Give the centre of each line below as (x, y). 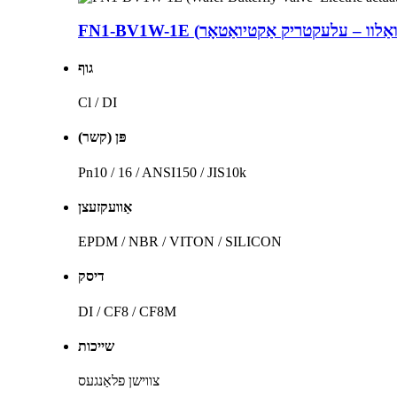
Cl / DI (97, 102)
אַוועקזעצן (105, 206)
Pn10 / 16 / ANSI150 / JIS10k (162, 172)
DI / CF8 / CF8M (127, 311)
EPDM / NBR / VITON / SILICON (180, 242)
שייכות (96, 346)
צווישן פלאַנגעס (119, 381)
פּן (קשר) (102, 137)
